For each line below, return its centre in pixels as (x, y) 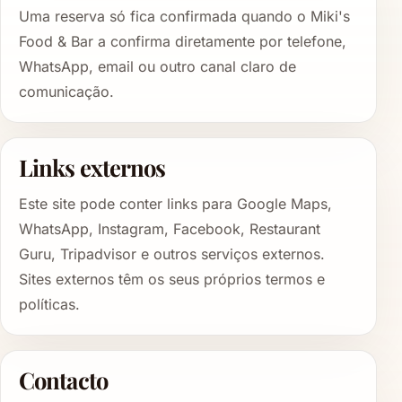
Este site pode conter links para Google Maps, (175, 204)
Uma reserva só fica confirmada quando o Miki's (184, 16)
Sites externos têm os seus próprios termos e (172, 280)
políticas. (49, 305)
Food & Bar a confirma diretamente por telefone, (183, 41)
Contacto (63, 380)
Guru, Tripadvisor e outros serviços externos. (172, 254)
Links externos (92, 166)
